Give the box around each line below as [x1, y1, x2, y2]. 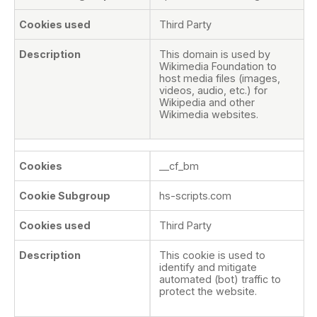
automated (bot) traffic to [159, 273, 281, 286]
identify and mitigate [159, 261, 257, 274]
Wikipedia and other [159, 96, 255, 108]
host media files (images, [159, 71, 280, 84]
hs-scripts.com [159, 190, 231, 202]
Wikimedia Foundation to [159, 59, 277, 72]
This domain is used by [159, 47, 270, 60]
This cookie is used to [159, 249, 265, 262]
